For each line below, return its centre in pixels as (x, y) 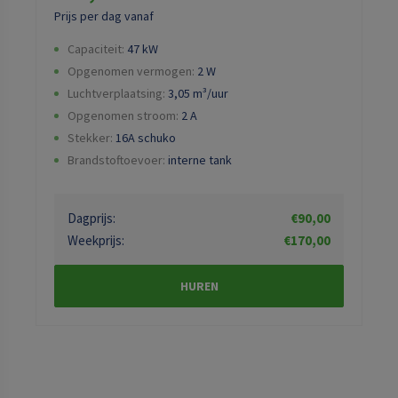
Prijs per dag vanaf (104, 16)
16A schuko (146, 137)
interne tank (200, 159)
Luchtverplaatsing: (116, 93)
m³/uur (211, 93)
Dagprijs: (92, 218)
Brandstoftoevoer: (116, 159)
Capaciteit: (96, 48)
